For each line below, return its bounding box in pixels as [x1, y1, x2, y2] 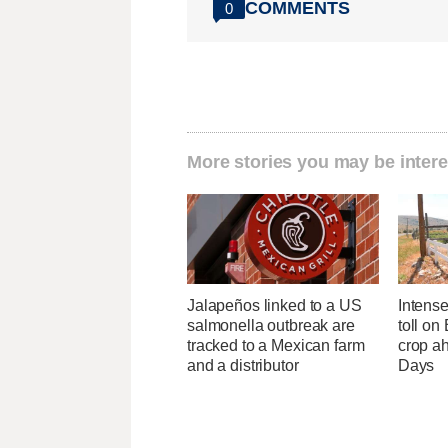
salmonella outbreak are [187, 317, 355, 335]
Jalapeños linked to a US [187, 297, 362, 315]
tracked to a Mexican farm [187, 337, 365, 355]
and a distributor [187, 357, 299, 375]
